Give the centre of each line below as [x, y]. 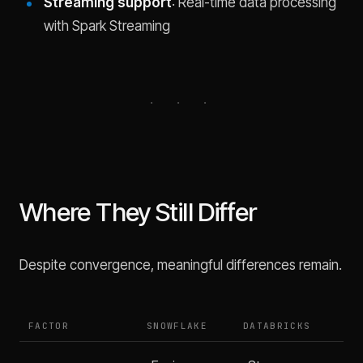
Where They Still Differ [138, 212]
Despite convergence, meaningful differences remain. [181, 265]
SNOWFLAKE [177, 326]
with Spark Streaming [107, 26]
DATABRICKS [277, 326]
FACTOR [49, 326]
